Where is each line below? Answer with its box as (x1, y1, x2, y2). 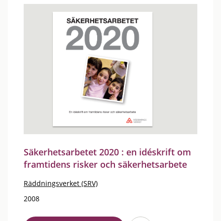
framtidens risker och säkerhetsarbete (24, 158, 187, 170)
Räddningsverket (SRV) (24, 179, 98, 188)
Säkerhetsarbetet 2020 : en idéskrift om (24, 146, 191, 158)
